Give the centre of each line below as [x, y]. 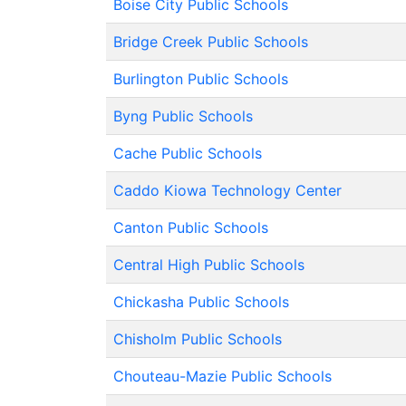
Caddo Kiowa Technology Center [227, 190]
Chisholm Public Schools [198, 339]
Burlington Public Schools [201, 79]
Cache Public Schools [188, 153]
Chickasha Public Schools [201, 302]
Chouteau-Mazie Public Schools [222, 376]
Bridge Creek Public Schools [211, 42]
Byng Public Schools [183, 116]
